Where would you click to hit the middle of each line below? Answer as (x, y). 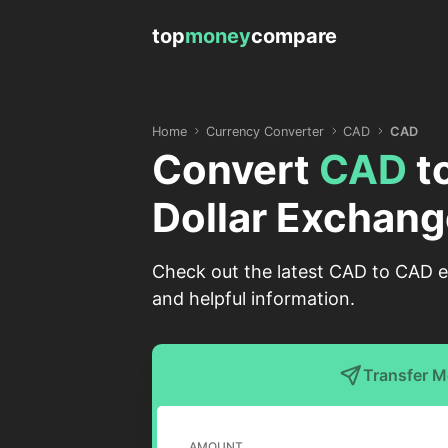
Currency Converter (265, 131)
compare (294, 36)
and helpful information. (253, 298)
